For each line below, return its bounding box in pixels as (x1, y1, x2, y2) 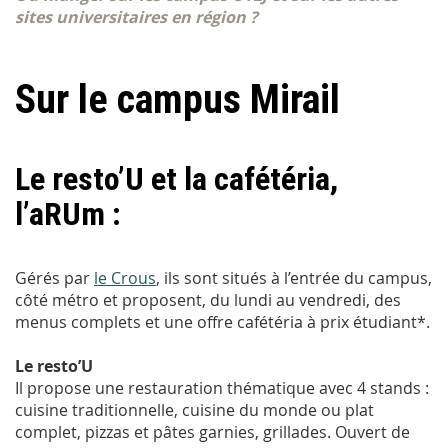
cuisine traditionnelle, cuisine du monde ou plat (15, 398, 374, 421)
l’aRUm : (15, 195, 121, 234)
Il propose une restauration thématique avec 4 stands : (15, 376, 429, 399)
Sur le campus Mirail (15, 76, 340, 124)
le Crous (94, 266, 156, 289)
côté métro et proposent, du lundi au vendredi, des (15, 288, 401, 311)
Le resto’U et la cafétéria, (15, 160, 338, 199)
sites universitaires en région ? (15, 6, 258, 29)
